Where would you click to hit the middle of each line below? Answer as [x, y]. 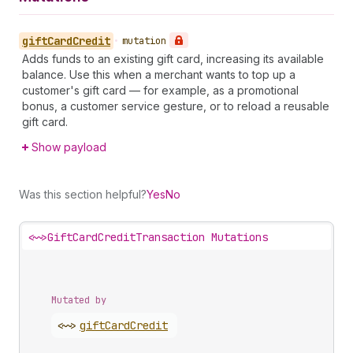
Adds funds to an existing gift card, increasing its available [173, 59]
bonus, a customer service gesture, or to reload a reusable [176, 106]
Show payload [69, 147]
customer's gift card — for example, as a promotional [160, 90]
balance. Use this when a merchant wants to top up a [159, 74]
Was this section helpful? [83, 194]
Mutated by [79, 300]
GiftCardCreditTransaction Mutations [158, 237]
